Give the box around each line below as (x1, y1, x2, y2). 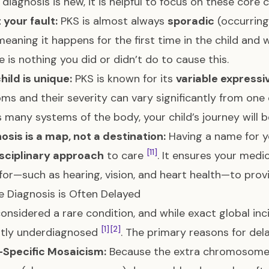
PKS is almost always (58, 14, 168, 28)
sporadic (168, 14, 214, 28)
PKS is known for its (72, 71, 176, 86)
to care (104, 148, 147, 163)
